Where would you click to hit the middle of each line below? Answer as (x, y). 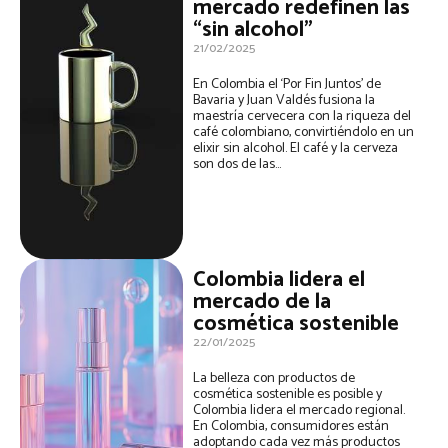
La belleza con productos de (274, 378)
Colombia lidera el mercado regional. (299, 410)
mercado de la (262, 301)
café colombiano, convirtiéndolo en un (304, 132)
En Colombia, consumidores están (291, 426)
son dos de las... (237, 164)
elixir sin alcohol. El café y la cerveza (242, 148)
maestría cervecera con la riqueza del (302, 116)
